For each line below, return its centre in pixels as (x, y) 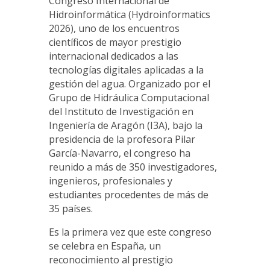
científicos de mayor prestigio (115, 42)
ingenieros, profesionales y (110, 181)
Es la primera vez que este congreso (130, 232)
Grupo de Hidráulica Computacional (129, 98)
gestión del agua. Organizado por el (129, 84)
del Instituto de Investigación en (121, 112)
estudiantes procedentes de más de (128, 195)
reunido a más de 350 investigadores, (133, 167)
